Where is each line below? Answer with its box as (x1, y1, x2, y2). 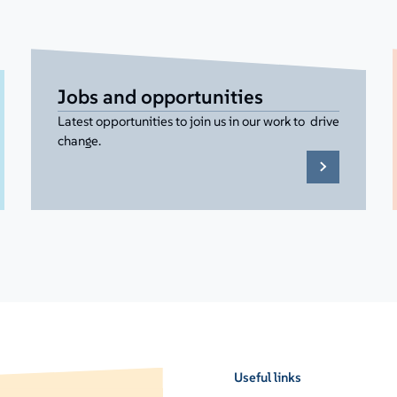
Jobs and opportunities (57, 83, 263, 109)
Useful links (234, 368, 302, 385)
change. (57, 131, 101, 149)
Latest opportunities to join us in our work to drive (57, 112, 339, 129)
